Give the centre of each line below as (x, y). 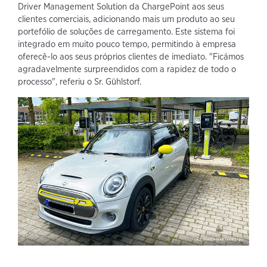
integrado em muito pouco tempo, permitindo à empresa (127, 44)
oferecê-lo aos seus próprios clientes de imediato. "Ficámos (131, 56)
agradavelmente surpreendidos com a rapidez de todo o (127, 69)
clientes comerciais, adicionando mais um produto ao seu (126, 19)
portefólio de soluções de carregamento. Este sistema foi (126, 31)
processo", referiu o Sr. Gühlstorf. (80, 81)
